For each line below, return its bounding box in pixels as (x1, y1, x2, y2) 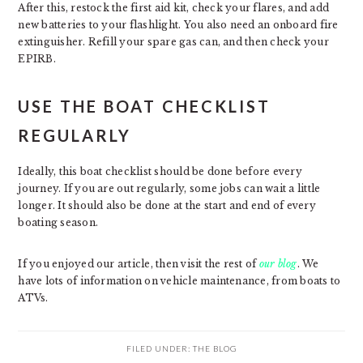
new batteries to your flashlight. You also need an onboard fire (18, 18, 339, 31)
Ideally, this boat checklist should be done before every (18, 164, 302, 177)
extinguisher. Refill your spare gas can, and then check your (18, 35, 329, 48)
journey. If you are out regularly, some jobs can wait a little (18, 181, 321, 194)
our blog (258, 257, 297, 270)
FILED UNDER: (126, 343, 193, 353)
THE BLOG (193, 343, 237, 353)
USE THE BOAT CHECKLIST (18, 96, 271, 116)
